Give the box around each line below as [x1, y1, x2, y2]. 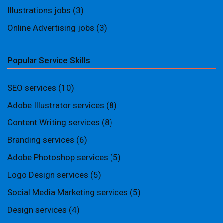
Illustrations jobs [7, 5, 71, 15]
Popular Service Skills [7, 55, 90, 65]
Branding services [7, 135, 74, 145]
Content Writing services [7, 117, 100, 127]
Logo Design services [7, 170, 88, 180]
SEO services [7, 83, 56, 93]
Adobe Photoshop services [7, 152, 108, 162]
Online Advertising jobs [7, 23, 94, 33]
